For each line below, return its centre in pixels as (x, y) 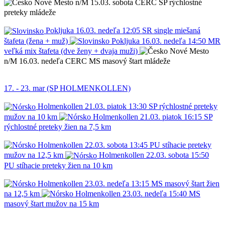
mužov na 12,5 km (34, 155)
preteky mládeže (30, 13)
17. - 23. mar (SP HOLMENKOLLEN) (67, 88)
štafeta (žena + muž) (36, 41)
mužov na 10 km (31, 117)
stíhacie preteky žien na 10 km (65, 165)
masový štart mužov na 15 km (51, 204)
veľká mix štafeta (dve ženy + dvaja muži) (71, 51)
